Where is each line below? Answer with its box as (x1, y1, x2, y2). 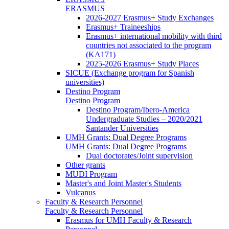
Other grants (65, 160, 105, 169)
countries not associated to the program (86, 40, 211, 50)
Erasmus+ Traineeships (86, 22, 161, 31)
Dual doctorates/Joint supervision (86, 151, 193, 160)
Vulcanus (65, 188, 96, 197)
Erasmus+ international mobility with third (86, 31, 222, 40)
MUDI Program (65, 169, 117, 178)
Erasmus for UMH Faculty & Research (65, 215, 192, 224)
